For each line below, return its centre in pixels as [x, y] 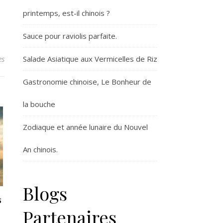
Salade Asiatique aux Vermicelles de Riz [90, 59]
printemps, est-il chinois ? [66, 13]
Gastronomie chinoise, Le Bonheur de [87, 82]
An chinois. [40, 149]
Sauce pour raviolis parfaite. [70, 36]
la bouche [39, 104]
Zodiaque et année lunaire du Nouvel [85, 127]
